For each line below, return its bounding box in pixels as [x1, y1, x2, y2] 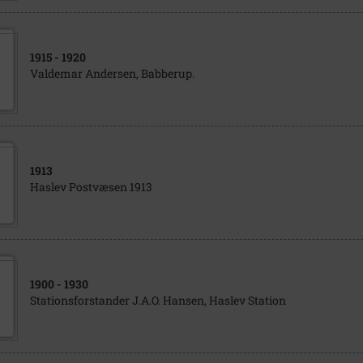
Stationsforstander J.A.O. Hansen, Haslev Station [29, 293, 286, 308]
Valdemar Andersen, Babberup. [29, 66, 194, 81]
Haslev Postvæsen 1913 [29, 179, 152, 194]
